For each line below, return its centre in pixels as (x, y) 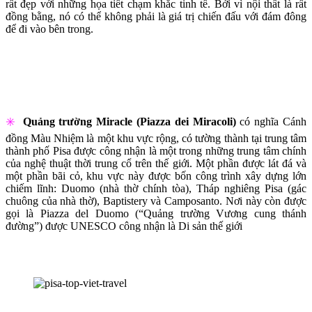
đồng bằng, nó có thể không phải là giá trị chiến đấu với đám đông (156, 16)
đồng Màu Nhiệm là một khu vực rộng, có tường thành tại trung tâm (156, 138)
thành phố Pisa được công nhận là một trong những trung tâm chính (156, 150)
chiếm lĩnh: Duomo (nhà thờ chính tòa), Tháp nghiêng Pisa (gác (156, 188)
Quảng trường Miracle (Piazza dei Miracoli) (129, 121)
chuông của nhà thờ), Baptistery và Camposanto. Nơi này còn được (156, 201)
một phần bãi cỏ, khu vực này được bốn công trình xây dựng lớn (156, 175)
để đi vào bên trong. (49, 29)
